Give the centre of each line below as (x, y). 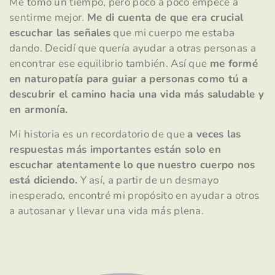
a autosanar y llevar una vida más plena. (107, 211)
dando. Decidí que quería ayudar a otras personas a (133, 48)
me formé (234, 64)
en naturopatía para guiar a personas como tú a (129, 79)
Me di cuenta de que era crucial (165, 18)
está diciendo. (44, 180)
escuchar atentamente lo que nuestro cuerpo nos (132, 165)
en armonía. (39, 110)
